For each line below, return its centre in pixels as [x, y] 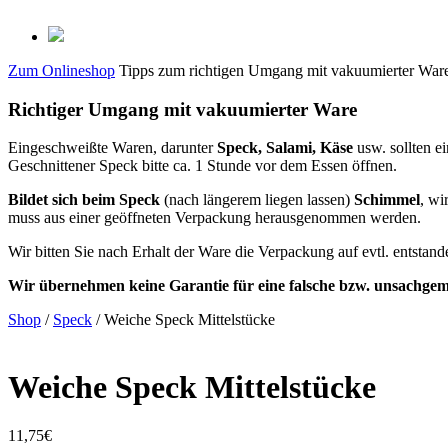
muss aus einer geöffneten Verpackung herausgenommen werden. [214, 218]
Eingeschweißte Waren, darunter [112, 148]
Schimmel [387, 200]
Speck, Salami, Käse [285, 148]
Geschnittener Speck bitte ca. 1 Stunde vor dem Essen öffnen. [202, 166]
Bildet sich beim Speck [84, 200]
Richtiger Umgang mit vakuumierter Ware [182, 109]
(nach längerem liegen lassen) [257, 200]
